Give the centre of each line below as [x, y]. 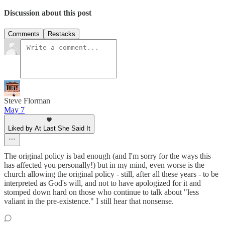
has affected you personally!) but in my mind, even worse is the [104, 165]
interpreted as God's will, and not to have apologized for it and [102, 183]
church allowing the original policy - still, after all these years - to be [111, 174]
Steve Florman [27, 100]
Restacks [62, 34]
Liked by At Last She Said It [49, 128]
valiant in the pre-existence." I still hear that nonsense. [89, 201]
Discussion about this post [48, 13]
